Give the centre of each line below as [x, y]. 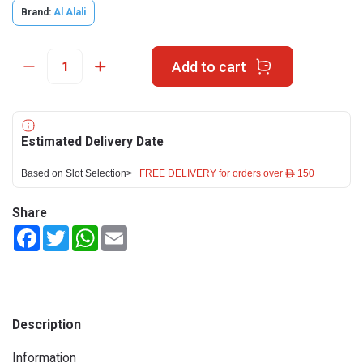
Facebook [64, 232]
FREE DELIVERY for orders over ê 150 [227, 173]
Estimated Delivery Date [92, 141]
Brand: [36, 12]
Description [47, 325]
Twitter [88, 232]
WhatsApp [125, 232]
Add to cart [209, 66]
